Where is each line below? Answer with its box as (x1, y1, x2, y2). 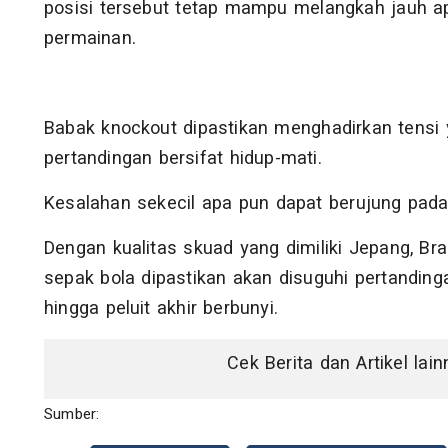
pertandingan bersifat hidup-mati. (44, 145, 322, 173)
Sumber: (44, 403, 100, 426)
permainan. (44, 25, 136, 53)
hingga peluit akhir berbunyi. (44, 295, 279, 323)
